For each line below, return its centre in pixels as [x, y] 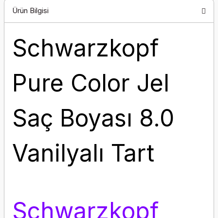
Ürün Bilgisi [30, 10]
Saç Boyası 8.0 [93, 118]
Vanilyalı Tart [83, 153]
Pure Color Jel [91, 83]
